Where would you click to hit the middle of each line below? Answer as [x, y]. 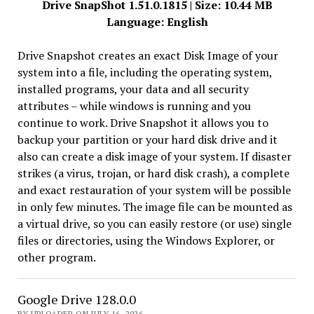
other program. [56, 257]
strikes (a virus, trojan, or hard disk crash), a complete [153, 173]
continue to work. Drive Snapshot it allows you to [143, 123]
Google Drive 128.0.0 [76, 299]
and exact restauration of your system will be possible [154, 190]
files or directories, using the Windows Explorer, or [146, 240]
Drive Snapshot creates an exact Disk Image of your [148, 55]
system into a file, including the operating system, [144, 72]
